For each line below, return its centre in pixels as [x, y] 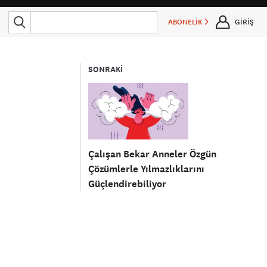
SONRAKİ [106, 69]
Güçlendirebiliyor [128, 184]
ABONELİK [186, 22]
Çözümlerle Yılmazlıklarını [147, 169]
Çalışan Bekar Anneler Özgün [153, 154]
